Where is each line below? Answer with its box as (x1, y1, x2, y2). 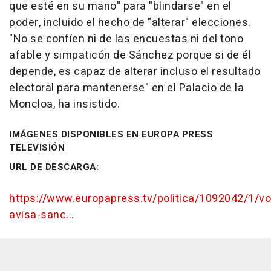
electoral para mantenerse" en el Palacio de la (9, 79, 244, 96)
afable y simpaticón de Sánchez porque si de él (9, 47, 251, 64)
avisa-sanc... (9, 206, 74, 223)
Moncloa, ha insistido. (9, 96, 120, 113)
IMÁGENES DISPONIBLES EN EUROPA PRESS (9, 127, 213, 141)
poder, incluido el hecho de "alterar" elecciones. (9, 14, 251, 31)
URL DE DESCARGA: (9, 160, 99, 174)
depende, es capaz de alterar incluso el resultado (9, 63, 261, 80)
